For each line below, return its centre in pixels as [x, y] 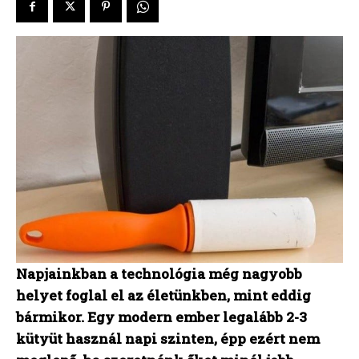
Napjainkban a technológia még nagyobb [159, 274]
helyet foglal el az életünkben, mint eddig [163, 296]
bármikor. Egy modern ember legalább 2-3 [161, 317]
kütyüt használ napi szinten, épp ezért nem [168, 339]
